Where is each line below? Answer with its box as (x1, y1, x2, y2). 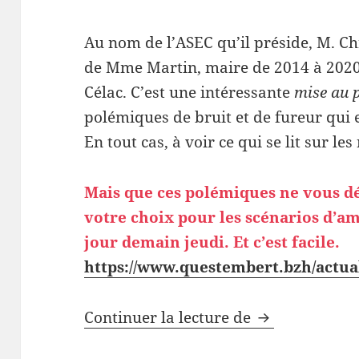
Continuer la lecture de (84, 307, 256, 329)
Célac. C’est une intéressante (84, 82, 295, 103)
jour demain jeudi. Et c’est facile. (84, 232, 341, 253)
